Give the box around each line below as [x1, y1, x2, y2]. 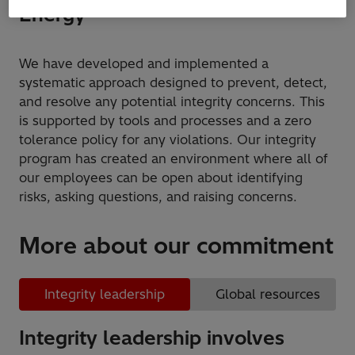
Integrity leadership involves [19, 325, 284, 349]
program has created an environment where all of [19, 150, 328, 166]
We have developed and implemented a [19, 55, 269, 71]
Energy [19, 2, 86, 26]
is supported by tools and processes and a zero [19, 112, 311, 128]
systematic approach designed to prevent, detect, [19, 74, 327, 90]
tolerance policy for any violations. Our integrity [19, 131, 316, 147]
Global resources [216, 285, 320, 302]
